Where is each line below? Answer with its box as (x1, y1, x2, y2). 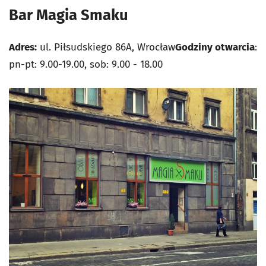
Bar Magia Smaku (9, 5, 128, 24)
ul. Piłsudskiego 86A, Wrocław (37, 40, 175, 53)
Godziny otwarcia (175, 40, 255, 53)
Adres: (9, 40, 37, 53)
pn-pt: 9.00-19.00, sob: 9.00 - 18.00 (9, 58, 163, 71)
